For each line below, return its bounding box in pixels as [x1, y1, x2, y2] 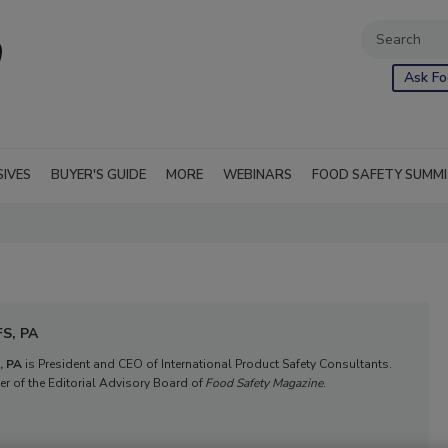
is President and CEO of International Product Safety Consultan [22, 356, 378, 372]
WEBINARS [223, 166, 292, 184]
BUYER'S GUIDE [51, 166, 146, 184]
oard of [161, 375, 205, 391]
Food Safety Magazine [205, 375, 323, 391]
